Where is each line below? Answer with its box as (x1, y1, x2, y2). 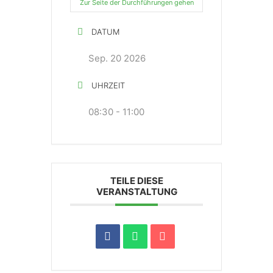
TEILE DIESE (110, 175, 163, 186)
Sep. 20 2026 (88, 52, 146, 64)
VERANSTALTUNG (96, 186, 177, 197)
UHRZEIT (91, 80, 125, 90)
